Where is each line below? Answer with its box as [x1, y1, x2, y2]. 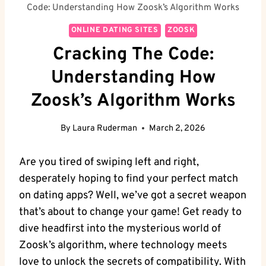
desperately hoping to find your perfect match [19, 172, 238, 186]
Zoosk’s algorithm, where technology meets [19, 238, 227, 252]
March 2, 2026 [149, 122, 206, 134]
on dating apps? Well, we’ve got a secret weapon [19, 188, 246, 202]
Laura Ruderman [72, 122, 138, 134]
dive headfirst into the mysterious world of [19, 221, 221, 236]
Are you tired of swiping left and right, [19, 155, 199, 169]
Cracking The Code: [52, 44, 214, 66]
